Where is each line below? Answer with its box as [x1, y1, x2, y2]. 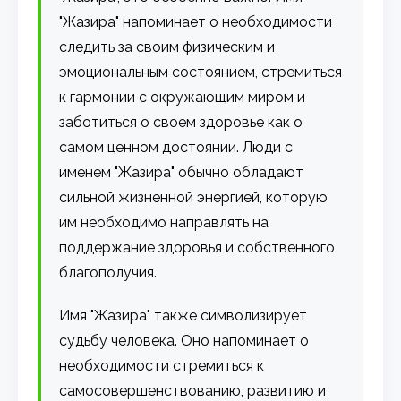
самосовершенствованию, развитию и [59, 381, 327, 399]
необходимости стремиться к [59, 356, 265, 374]
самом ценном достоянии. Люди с [59, 138, 294, 156]
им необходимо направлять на [59, 213, 269, 231]
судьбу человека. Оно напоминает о [59, 331, 310, 349]
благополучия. [59, 263, 158, 281]
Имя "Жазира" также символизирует [59, 306, 308, 324]
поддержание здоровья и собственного [59, 238, 336, 256]
